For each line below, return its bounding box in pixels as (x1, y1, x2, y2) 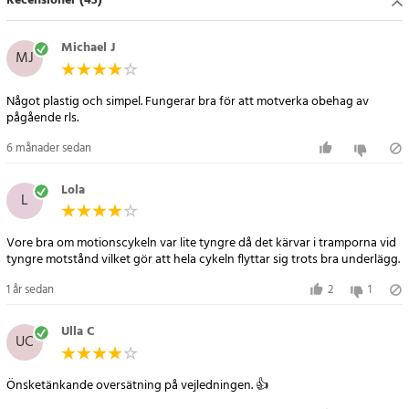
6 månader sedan (6, 138, 91, 158)
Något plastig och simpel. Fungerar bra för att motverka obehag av (6, 90, 369, 112)
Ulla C (61, 321, 95, 343)
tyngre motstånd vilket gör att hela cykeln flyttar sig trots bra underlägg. (6, 249, 400, 271)
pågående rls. (6, 107, 79, 129)
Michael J (61, 37, 115, 59)
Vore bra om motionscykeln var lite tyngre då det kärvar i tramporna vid (6, 233, 396, 255)
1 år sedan (6, 280, 54, 300)
